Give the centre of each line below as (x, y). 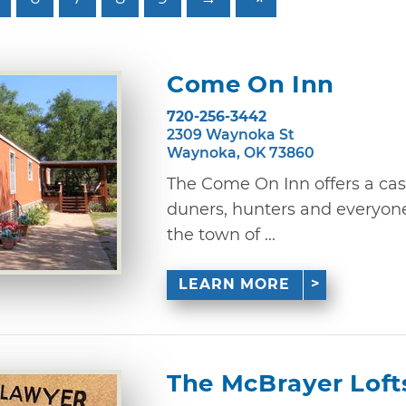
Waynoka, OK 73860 (241, 152)
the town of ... (221, 234)
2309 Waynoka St (231, 134)
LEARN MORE (235, 285)
